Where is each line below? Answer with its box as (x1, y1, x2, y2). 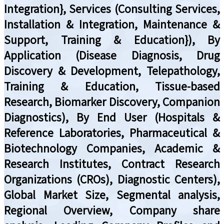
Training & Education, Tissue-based (4, 78, 220, 94)
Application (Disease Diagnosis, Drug (4, 47, 220, 63)
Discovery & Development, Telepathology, (4, 62, 220, 78)
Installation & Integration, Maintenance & (4, 16, 220, 32)
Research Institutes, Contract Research (4, 155, 220, 171)
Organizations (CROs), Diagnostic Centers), (4, 171, 220, 187)
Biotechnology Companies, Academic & (4, 140, 220, 156)
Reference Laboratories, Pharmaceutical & (4, 124, 220, 140)
